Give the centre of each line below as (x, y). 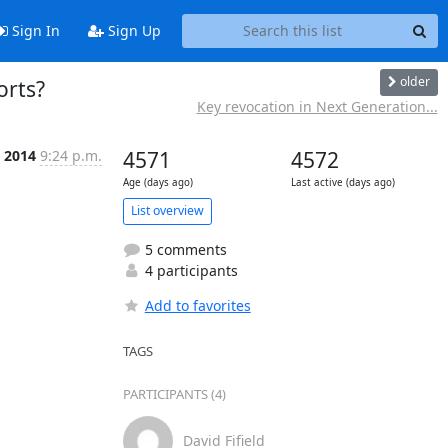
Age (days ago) (157, 182)
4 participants (189, 270)
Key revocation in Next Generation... (317, 106)
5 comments (183, 249)
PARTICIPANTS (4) (174, 393)
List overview (167, 210)
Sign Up (132, 31)
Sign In (33, 31)
